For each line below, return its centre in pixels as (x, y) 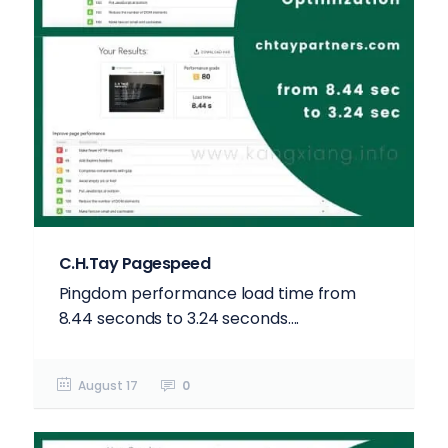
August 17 (107, 385)
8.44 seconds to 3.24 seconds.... (179, 318)
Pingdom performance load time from (207, 293)
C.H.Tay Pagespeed (134, 263)
